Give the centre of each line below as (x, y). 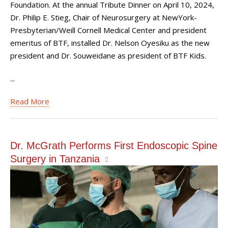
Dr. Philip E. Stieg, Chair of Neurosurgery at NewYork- (104, 17)
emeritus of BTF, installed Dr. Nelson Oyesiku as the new (110, 43)
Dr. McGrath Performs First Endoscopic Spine (114, 146)
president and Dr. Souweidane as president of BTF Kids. (108, 55)
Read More (30, 101)
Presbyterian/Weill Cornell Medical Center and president (108, 30)
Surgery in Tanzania (55, 159)
